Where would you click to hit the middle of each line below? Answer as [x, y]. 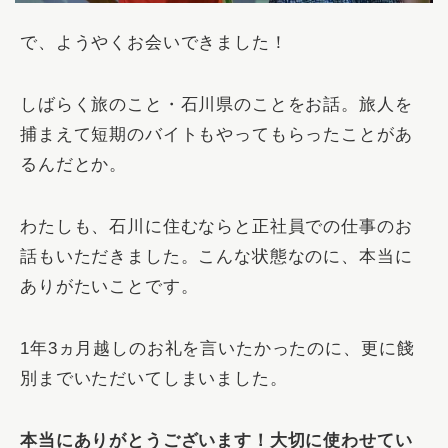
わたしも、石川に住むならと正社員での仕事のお [216, 227]
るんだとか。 [74, 165]
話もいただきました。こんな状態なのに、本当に [216, 257]
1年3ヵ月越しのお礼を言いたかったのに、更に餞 [217, 349]
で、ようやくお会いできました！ [154, 43]
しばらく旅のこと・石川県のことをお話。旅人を [216, 105]
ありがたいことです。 [109, 287]
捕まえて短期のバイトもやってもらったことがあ [216, 135]
